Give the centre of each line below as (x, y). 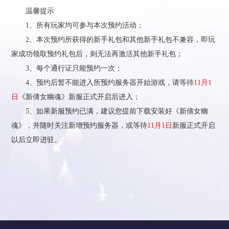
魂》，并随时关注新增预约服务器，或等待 (79, 125)
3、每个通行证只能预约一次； (67, 68)
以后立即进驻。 (37, 140)
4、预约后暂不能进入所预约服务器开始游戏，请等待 (103, 83)
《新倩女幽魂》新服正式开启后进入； (79, 97)
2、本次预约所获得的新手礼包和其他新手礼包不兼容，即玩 (113, 40)
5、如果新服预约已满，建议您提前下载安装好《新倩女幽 (110, 111)
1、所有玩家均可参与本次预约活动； (78, 25)
